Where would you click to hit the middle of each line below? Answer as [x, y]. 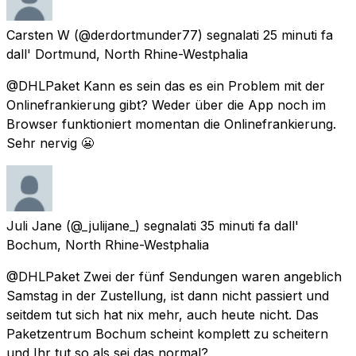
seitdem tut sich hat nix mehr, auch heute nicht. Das [163, 314]
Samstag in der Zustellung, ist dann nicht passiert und [168, 295]
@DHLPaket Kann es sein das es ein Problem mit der [166, 85]
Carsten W [38, 35]
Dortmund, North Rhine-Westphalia [141, 54]
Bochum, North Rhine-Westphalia [108, 244]
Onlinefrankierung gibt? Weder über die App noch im [166, 104]
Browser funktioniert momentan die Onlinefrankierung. [171, 124]
